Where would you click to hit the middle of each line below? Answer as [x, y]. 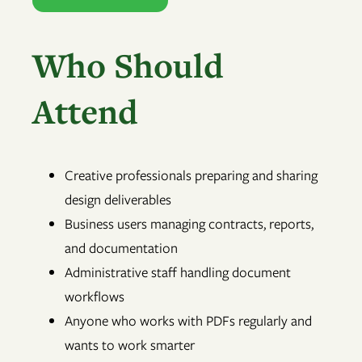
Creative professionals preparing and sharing [191, 176]
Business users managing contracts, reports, [189, 224]
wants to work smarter [130, 345]
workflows [95, 297]
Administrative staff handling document [178, 273]
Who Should [128, 65]
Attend [85, 111]
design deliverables [118, 200]
